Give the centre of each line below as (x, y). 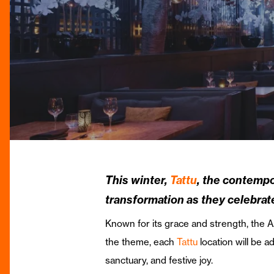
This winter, (138, 180)
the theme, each (141, 242)
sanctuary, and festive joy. (159, 260)
